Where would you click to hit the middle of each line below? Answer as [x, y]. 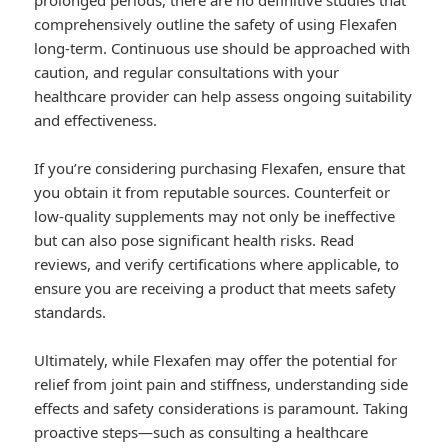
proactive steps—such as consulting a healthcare [201, 432]
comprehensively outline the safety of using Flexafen [216, 24]
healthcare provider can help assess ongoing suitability [223, 96]
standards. [70, 312]
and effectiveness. [96, 120]
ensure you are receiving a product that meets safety [215, 288]
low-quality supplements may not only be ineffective [215, 216]
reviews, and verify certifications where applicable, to [217, 264]
